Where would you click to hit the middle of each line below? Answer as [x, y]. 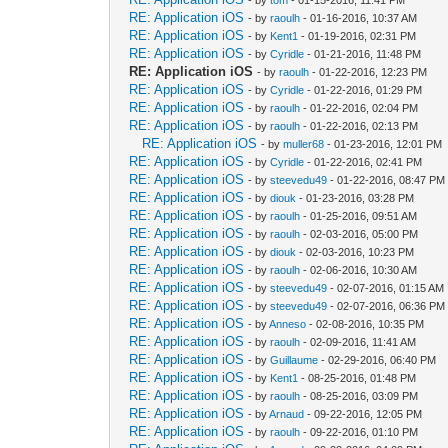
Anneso [288, 323]
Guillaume [294, 359]
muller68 [304, 143]
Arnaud [287, 413]
